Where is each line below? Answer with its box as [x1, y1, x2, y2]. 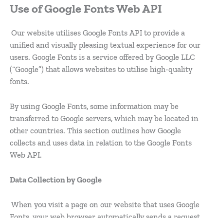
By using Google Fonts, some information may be [10, 101, 179, 111]
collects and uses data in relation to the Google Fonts [10, 138, 192, 147]
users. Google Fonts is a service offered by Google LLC [10, 52, 195, 62]
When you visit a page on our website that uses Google [11, 200, 200, 210]
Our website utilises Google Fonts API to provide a [11, 28, 185, 37]
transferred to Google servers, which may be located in [10, 113, 199, 123]
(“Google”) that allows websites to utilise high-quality [10, 64, 192, 74]
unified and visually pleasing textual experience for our [10, 40, 200, 50]
